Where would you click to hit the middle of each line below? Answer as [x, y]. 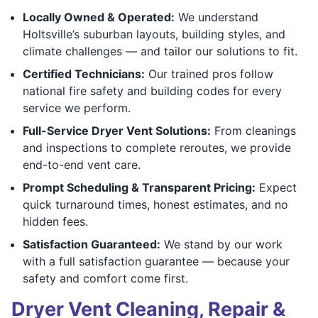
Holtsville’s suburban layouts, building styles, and [154, 34]
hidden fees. [55, 221]
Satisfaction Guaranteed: [92, 244]
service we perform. [77, 108]
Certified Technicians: [84, 73]
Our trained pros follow [209, 73]
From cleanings [253, 130]
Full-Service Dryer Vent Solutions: [117, 130]
